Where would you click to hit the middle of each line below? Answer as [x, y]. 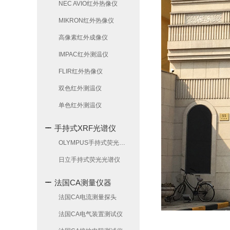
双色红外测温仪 [80, 88]
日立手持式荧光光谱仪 [89, 160]
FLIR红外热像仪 [81, 71]
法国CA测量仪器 [83, 183]
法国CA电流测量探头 [88, 197]
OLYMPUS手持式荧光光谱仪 [122, 143]
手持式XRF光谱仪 [85, 128]
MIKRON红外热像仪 [86, 21]
